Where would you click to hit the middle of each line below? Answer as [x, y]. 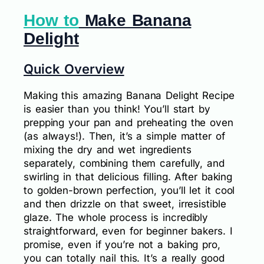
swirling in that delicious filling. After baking [128, 176]
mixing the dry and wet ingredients [108, 149]
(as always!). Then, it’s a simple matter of [124, 136]
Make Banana [135, 21]
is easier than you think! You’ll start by [117, 109]
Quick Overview [74, 69]
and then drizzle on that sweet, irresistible [125, 204]
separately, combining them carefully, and [124, 163]
